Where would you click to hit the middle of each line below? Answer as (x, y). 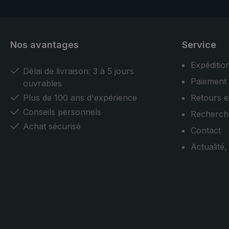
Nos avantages (44, 45)
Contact (206, 130)
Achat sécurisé (52, 126)
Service (199, 45)
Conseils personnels (62, 112)
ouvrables (42, 83)
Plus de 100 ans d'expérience (80, 98)
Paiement (209, 81)
